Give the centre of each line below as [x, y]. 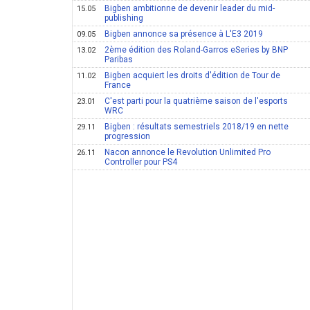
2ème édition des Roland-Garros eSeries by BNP [197, 50]
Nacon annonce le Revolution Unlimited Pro [188, 152]
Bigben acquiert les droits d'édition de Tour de [193, 75]
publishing [124, 18]
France [118, 85]
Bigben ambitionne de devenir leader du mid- [190, 8]
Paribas [119, 60]
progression [128, 136]
